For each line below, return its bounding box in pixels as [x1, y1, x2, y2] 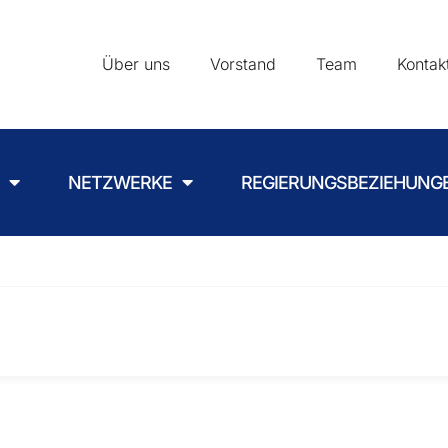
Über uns [101, 54, 170, 75]
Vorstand [209, 54, 276, 75]
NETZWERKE [68, 171, 173, 193]
